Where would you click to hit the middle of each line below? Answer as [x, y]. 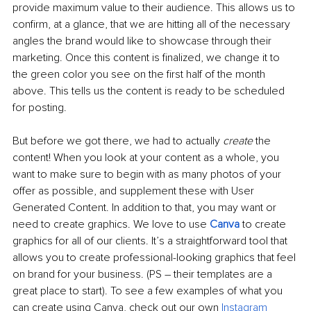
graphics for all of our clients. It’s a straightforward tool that [151, 241]
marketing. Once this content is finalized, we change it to [148, 58]
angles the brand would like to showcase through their [143, 41]
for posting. [41, 108]
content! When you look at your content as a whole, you [147, 158]
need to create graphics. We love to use [111, 225]
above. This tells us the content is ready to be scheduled [150, 91]
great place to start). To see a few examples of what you [149, 291]
